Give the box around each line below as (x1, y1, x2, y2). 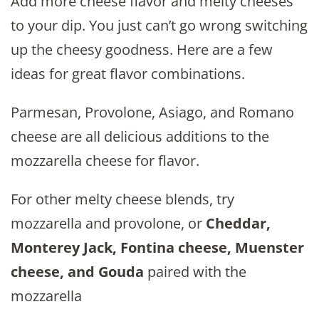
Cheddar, (206, 213, 271, 233)
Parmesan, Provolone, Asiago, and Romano (11, 102, 294, 122)
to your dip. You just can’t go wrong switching (11, 15, 308, 35)
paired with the (144, 261, 246, 281)
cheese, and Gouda (11, 261, 144, 281)
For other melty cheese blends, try (11, 189, 234, 209)
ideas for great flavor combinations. (11, 63, 245, 83)
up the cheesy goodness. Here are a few (11, 39, 273, 59)
